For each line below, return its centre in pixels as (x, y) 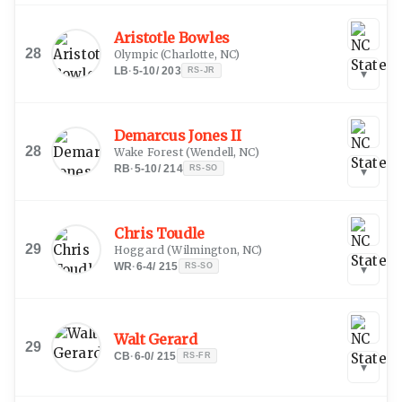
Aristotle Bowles (172, 37)
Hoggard (140, 249)
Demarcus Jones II (178, 135)
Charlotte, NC (200, 54)
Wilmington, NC (215, 249)
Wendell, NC (222, 152)
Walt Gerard (156, 339)
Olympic (136, 54)
